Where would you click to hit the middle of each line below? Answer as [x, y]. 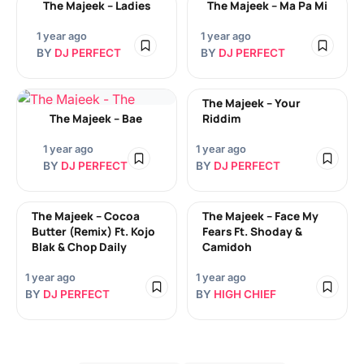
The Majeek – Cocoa [86, 216]
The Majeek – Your [251, 103]
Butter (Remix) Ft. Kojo [93, 232]
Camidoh [227, 247]
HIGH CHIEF [245, 294]
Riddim [221, 119]
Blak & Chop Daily [79, 247]
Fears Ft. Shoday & [252, 232]
